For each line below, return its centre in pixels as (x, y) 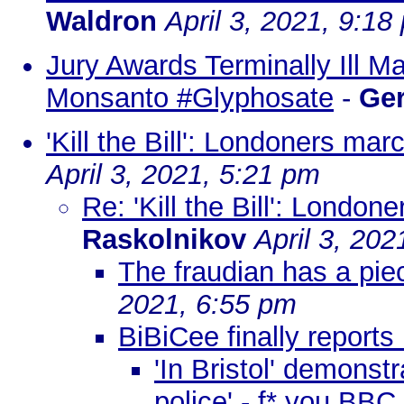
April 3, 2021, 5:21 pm (183, 174)
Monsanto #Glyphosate (190, 98)
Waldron (101, 21)
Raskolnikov (164, 239)
